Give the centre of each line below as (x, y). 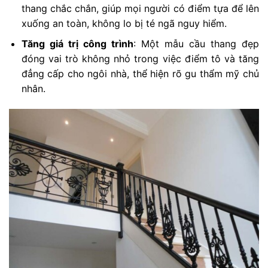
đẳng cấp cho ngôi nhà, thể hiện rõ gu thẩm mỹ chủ (140, 74)
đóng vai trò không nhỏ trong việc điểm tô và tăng (140, 59)
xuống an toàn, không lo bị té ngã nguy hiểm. (124, 23)
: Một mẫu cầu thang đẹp (196, 44)
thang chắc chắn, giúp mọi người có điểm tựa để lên (140, 8)
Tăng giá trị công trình (77, 44)
